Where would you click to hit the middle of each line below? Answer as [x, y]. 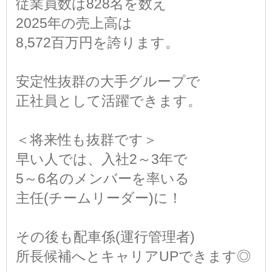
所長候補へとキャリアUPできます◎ [133, 257]
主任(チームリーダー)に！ [99, 198]
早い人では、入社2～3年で [102, 159]
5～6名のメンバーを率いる [103, 179]
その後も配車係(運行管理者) [105, 237]
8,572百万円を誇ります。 [97, 43]
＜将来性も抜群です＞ [87, 140]
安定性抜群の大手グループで [108, 82]
